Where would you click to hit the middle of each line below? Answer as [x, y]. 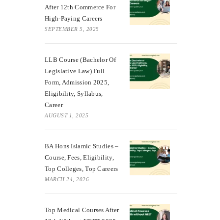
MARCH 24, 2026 [67, 179]
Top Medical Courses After [82, 210]
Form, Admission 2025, [77, 82]
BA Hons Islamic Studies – [82, 146]
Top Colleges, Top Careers [82, 168]
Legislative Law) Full [75, 71]
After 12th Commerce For [80, 7]
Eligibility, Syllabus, [74, 93]
